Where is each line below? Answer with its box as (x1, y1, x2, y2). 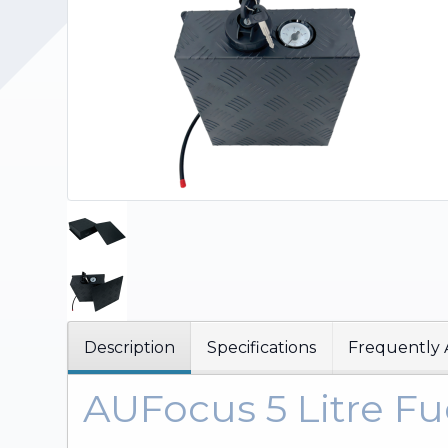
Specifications (207, 337, 316, 357)
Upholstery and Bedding (20, 36, 173, 53)
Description (84, 337, 175, 357)
